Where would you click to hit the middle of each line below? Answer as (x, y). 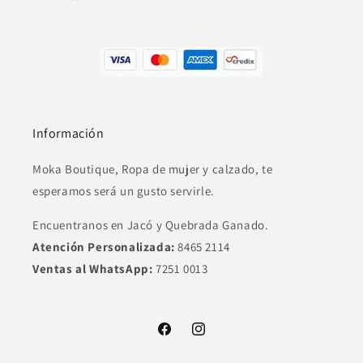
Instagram (217, 337)
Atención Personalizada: (104, 246)
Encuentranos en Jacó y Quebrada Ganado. (151, 224)
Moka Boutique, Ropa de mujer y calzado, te (153, 169)
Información (68, 133)
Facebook (181, 337)
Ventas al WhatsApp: (93, 268)
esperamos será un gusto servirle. (124, 190)
